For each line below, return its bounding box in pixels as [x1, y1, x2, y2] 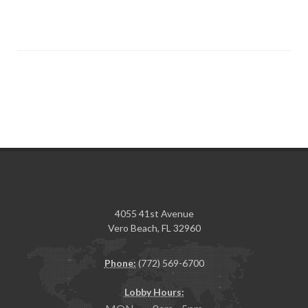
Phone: [104, 257, 136, 269]
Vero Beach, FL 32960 [107, 222, 201, 234]
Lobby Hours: [124, 286, 184, 298]
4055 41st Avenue [114, 208, 194, 219]
